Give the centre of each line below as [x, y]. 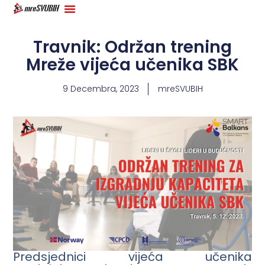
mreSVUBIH [180, 89]
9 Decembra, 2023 [101, 89]
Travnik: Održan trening [132, 47]
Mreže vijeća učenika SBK [132, 65]
